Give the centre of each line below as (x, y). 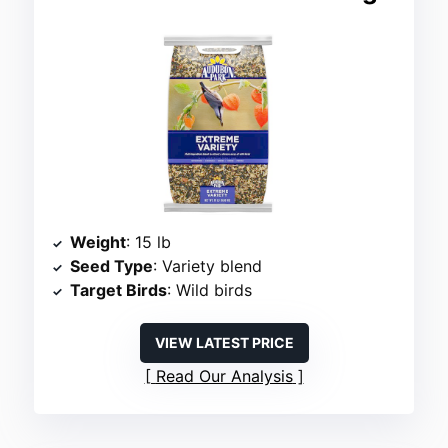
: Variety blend (208, 266)
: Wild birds (210, 290)
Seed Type (112, 266)
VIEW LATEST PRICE (224, 343)
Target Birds (119, 290)
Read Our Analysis (224, 376)
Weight (98, 242)
